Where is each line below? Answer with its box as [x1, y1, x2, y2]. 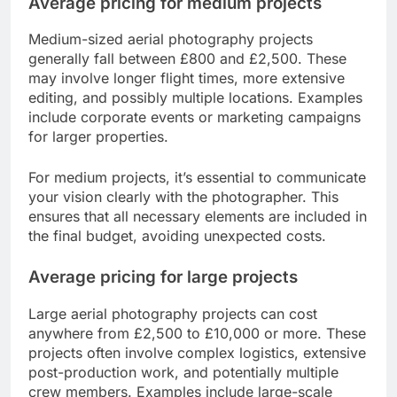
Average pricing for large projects [28, 267, 298, 288]
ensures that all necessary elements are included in [28, 207, 367, 226]
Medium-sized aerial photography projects [28, 30, 313, 49]
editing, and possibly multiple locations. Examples [28, 89, 362, 107]
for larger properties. [28, 128, 168, 146]
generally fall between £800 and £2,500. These [28, 50, 346, 68]
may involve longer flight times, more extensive [28, 69, 345, 88]
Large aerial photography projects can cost [28, 304, 317, 323]
